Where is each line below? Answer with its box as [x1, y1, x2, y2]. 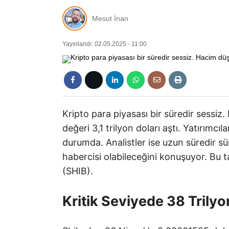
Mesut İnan [92, 14, 128, 22]
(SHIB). [62, 166, 93, 176]
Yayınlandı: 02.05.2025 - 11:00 [62, 40, 147, 48]
